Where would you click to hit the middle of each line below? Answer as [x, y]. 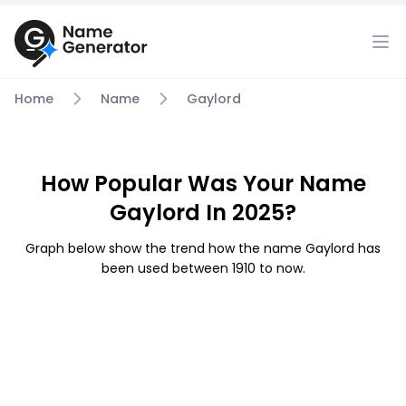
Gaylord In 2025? [203, 213]
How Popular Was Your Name [203, 184]
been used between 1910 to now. [203, 268]
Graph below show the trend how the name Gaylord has [203, 248]
